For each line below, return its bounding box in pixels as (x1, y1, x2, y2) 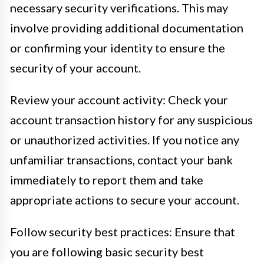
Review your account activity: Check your (10, 92, 228, 107)
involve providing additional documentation (10, 20, 243, 35)
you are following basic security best (10, 244, 204, 259)
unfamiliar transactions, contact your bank (10, 152, 233, 167)
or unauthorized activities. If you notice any (10, 132, 239, 147)
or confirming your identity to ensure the (10, 40, 225, 55)
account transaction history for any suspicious (10, 112, 253, 127)
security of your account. (10, 60, 141, 75)
